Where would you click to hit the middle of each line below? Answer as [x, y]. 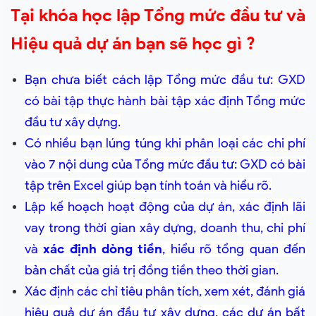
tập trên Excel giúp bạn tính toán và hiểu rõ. [148, 186]
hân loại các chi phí [249, 143]
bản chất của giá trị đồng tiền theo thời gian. [152, 270]
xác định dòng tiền [103, 249]
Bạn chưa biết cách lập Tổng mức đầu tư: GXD [165, 80]
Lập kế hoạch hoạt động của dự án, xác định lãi [165, 207]
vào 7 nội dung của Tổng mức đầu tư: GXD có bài [165, 164]
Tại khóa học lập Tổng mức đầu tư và [158, 16]
